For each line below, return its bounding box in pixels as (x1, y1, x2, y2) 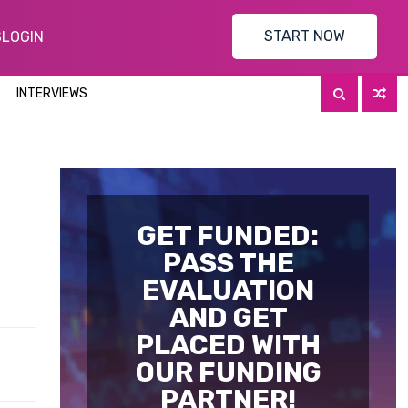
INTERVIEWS (16, 86, 87, 101)
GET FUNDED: (138, 219, 320, 252)
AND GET (168, 301, 288, 334)
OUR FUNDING (135, 356, 321, 389)
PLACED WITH (136, 329, 321, 362)
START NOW (264, 27, 346, 45)
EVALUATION (142, 274, 315, 307)
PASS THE (162, 247, 294, 280)
